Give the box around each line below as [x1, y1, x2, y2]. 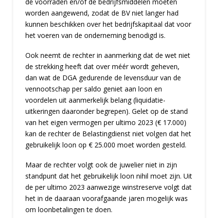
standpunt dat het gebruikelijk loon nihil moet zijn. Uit [25, 171, 192, 181]
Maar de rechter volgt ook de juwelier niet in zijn [25, 160, 177, 170]
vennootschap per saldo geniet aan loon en [25, 84, 162, 93]
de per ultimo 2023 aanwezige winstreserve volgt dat [25, 182, 192, 192]
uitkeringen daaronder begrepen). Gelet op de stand [25, 107, 188, 116]
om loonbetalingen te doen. [25, 205, 112, 215]
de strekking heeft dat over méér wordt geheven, [25, 62, 180, 71]
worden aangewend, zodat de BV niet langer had [25, 8, 179, 18]
